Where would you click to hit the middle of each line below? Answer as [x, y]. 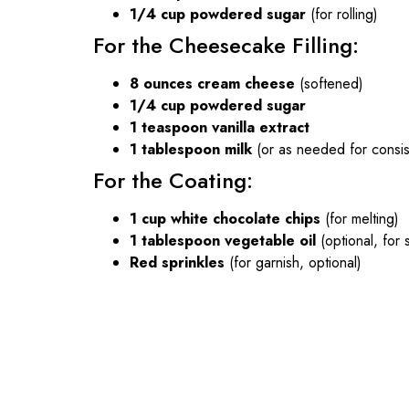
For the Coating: [173, 180]
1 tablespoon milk [191, 149]
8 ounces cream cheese [212, 83]
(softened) [329, 83]
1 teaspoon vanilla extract [220, 127]
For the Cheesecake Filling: [226, 45]
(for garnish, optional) [293, 262]
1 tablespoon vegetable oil [223, 240]
